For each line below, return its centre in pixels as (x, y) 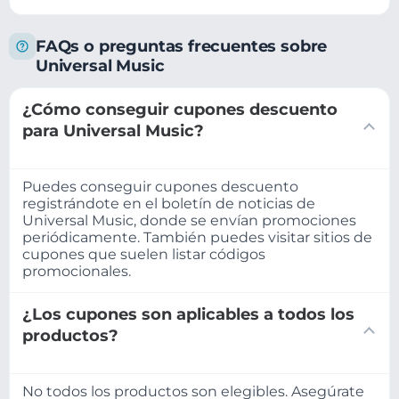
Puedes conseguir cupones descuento (160, 186)
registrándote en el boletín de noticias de (169, 203)
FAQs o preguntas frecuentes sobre (182, 45)
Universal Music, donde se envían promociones (189, 220)
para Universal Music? (113, 131)
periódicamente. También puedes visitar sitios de (197, 237)
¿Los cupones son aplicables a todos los (188, 313)
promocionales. (77, 271)
